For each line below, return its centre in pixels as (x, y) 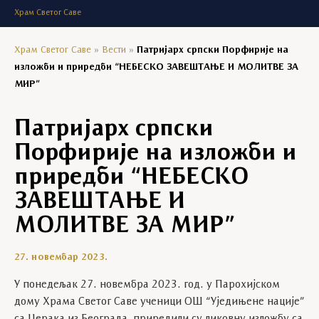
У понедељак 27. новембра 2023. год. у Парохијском (147, 285)
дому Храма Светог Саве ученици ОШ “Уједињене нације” (159, 302)
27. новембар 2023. (61, 257)
